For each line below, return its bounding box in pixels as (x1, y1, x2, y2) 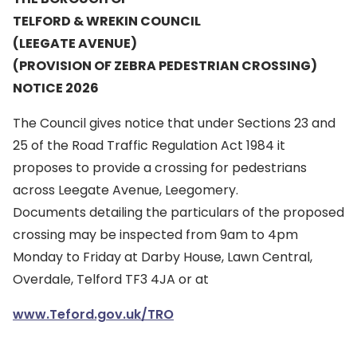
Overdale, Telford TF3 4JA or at (13, 270, 209, 288)
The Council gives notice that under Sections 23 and (13, 114, 335, 132)
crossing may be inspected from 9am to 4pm (13, 226, 298, 244)
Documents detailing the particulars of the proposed (13, 203, 344, 222)
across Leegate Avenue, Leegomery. (13, 181, 238, 199)
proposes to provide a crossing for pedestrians (13, 159, 307, 177)
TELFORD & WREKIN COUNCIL (13, 12, 201, 30)
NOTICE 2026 (13, 79, 99, 97)
